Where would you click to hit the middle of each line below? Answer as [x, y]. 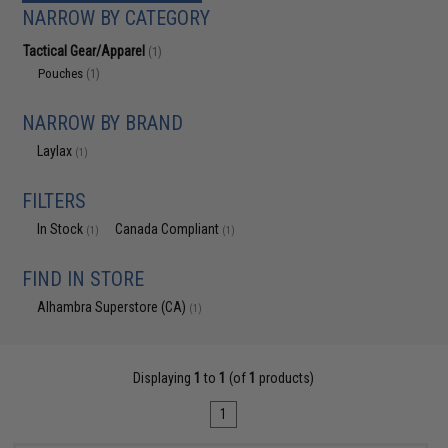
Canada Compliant [169, 229]
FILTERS [54, 201]
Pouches [62, 73]
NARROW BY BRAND [103, 123]
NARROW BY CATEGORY [116, 18]
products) [285, 378]
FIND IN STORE [83, 279]
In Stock [62, 229]
